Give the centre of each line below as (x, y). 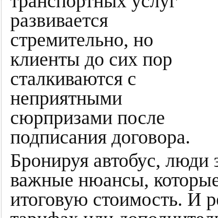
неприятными (66, 98)
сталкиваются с (73, 79)
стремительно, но (82, 40)
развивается (59, 20)
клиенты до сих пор (91, 59)
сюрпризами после (88, 118)
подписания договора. (100, 137)
